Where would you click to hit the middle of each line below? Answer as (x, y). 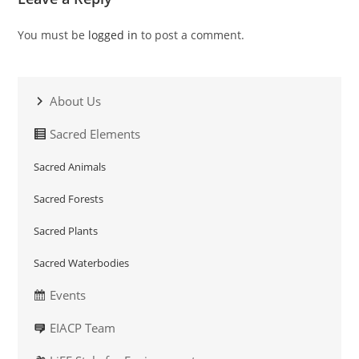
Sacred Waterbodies (82, 263)
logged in (113, 35)
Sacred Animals (70, 167)
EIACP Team (83, 328)
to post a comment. (192, 35)
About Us (76, 101)
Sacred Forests (69, 199)
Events (68, 295)
